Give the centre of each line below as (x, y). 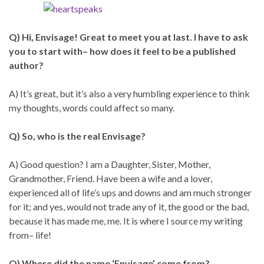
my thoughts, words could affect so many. (92, 107)
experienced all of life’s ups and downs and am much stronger (130, 192)
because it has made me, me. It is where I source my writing (126, 220)
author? (26, 65)
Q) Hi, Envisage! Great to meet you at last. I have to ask (128, 37)
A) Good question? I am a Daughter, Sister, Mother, (110, 164)
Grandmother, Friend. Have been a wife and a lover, (110, 178)
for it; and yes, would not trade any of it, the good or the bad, (129, 206)
